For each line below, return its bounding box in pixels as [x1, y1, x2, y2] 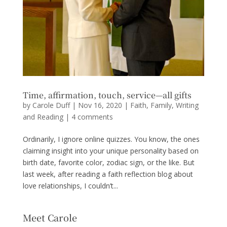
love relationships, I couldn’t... [22, 180, 118, 191]
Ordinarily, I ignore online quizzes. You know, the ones [22, 134, 200, 144]
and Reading [22, 111, 63, 122]
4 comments [71, 111, 113, 122]
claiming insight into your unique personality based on [22, 145, 199, 156]
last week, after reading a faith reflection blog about [22, 169, 193, 179]
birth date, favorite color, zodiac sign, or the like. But [22, 157, 195, 167]
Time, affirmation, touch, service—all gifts [22, 89, 192, 101]
